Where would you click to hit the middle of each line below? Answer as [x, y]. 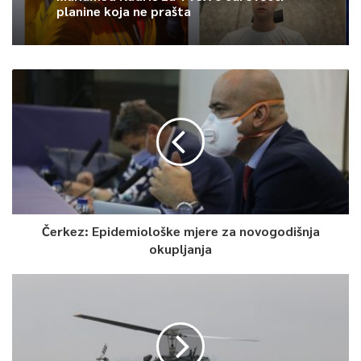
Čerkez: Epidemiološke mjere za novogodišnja [180, 231]
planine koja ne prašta [124, 11]
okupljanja [180, 249]
